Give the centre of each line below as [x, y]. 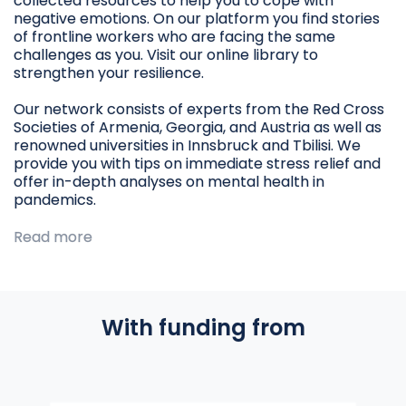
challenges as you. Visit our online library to [166, 54]
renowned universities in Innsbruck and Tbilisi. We [187, 145]
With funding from [203, 327]
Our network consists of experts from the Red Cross [199, 109]
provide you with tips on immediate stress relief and [197, 163]
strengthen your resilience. [109, 72]
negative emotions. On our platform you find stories [197, 18]
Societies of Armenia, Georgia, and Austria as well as [198, 127]
